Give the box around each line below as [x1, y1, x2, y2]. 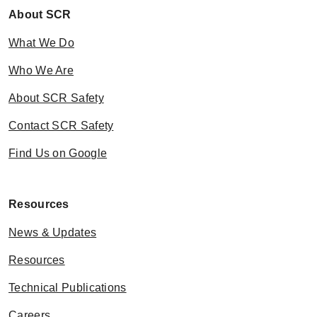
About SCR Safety [8, 92, 104, 105]
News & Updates [8, 226, 97, 239]
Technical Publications [8, 282, 127, 294]
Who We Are [8, 64, 74, 77]
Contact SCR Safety [8, 120, 114, 132]
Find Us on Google [8, 147, 108, 160]
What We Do [8, 37, 74, 50]
